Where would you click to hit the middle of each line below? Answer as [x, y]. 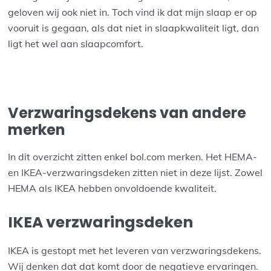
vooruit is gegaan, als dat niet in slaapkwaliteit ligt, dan [134, 28]
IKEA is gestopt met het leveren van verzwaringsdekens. [135, 251]
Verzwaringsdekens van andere [127, 113]
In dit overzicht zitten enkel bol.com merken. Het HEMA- [133, 156]
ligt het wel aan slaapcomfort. [76, 44]
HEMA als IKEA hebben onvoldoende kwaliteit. [113, 188]
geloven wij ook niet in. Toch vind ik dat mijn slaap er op [133, 12]
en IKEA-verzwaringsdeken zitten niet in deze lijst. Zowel [135, 172]
